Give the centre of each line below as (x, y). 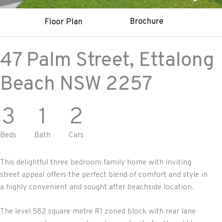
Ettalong (176, 61)
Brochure (147, 22)
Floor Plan (63, 22)
